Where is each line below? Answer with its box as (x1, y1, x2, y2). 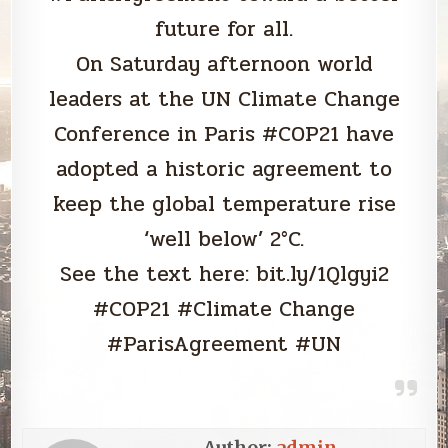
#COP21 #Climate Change (93, 293, 355, 326)
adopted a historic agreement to (56, 153, 392, 186)
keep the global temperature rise (52, 188, 396, 221)
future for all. (155, 13, 293, 46)
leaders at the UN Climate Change (48, 83, 400, 116)
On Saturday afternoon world (75, 48, 373, 81)
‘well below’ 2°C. (144, 223, 304, 256)
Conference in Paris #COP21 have (54, 118, 394, 151)
